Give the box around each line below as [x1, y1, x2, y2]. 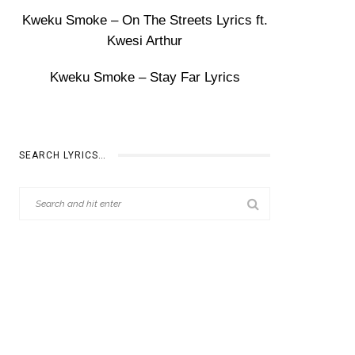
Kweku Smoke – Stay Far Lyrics [49, 70, 240, 85]
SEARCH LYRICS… [19, 150, 107, 161]
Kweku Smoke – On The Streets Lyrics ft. [21, 13, 268, 28]
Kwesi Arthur [107, 33, 183, 48]
